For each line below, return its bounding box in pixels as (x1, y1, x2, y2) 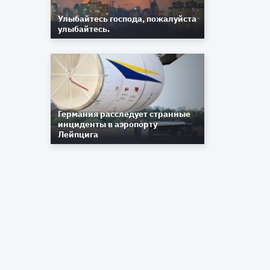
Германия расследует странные (58, 108, 191, 119)
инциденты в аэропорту (58, 119, 158, 130)
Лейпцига (58, 129, 99, 140)
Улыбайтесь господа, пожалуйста (58, 13, 197, 24)
